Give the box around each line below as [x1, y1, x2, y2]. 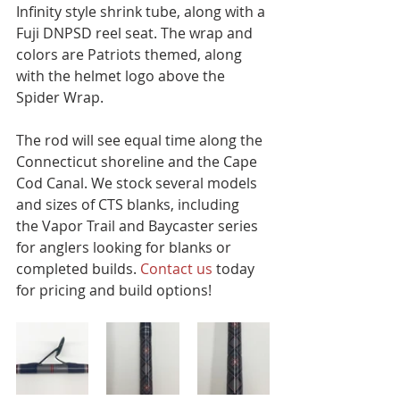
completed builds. [16, 259, 140, 279]
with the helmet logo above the [16, 66, 229, 86]
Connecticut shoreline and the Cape [16, 152, 261, 171]
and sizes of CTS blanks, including [16, 195, 243, 214]
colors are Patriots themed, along [16, 45, 246, 64]
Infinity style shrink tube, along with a [16, 2, 269, 21]
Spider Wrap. [16, 87, 107, 107]
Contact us [140, 259, 216, 279]
